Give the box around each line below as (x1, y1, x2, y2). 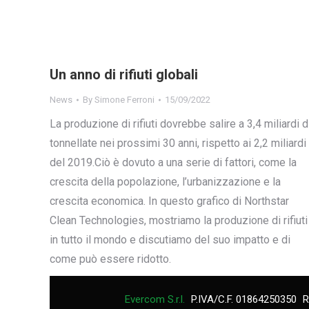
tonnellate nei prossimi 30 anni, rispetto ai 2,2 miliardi (50, 137, 306, 150)
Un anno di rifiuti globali (50, 66, 198, 83)
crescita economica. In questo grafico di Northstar (50, 195, 289, 208)
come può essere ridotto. (50, 252, 171, 266)
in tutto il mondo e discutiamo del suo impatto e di (50, 233, 290, 247)
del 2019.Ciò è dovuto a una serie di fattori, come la (50, 156, 297, 170)
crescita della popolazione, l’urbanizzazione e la (50, 175, 281, 189)
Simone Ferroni (94, 94, 154, 106)
